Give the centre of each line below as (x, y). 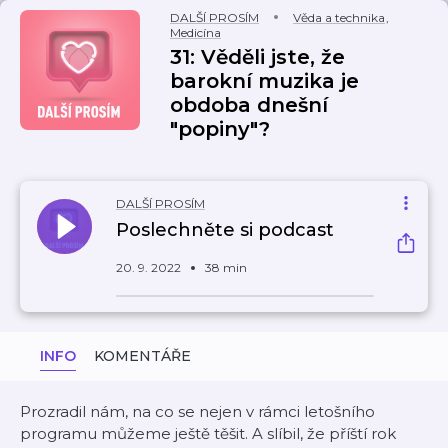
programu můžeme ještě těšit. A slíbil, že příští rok (208, 433)
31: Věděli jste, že (257, 57)
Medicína (195, 32)
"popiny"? (220, 129)
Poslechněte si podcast (225, 230)
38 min (226, 267)
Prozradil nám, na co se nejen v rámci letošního (197, 411)
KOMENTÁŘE (142, 356)
